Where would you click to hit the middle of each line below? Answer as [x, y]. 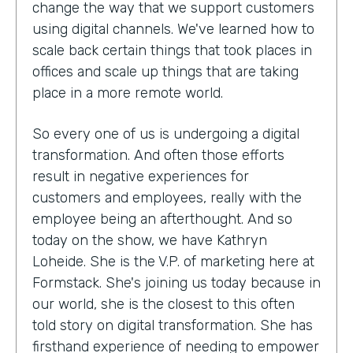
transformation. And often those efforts [158, 155]
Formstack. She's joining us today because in [176, 282]
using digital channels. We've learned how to [173, 29]
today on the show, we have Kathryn [150, 240]
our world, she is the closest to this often [163, 304]
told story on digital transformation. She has [173, 325]
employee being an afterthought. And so [162, 219]
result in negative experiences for [141, 176]
